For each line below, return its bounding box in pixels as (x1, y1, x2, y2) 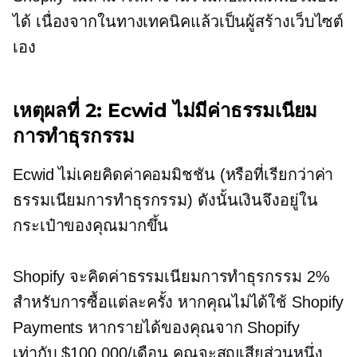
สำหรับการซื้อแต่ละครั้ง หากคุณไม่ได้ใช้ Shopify (13, 293, 344, 311)
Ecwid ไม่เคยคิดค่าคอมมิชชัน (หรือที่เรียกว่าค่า (13, 166, 334, 183)
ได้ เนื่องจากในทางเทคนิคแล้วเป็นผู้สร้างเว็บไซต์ (13, 13, 344, 30)
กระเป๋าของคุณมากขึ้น (13, 217, 169, 234)
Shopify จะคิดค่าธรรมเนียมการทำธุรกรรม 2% (13, 268, 330, 285)
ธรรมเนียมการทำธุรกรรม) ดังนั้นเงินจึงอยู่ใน (13, 191, 318, 209)
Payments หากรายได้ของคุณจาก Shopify (13, 319, 300, 336)
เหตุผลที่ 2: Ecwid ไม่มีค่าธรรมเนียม (13, 99, 318, 122)
